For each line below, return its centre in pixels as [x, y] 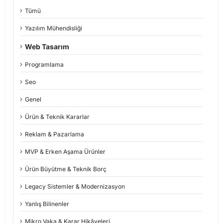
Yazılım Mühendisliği [54, 28]
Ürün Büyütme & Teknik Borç [66, 169]
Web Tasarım [47, 47]
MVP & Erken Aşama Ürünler [65, 152]
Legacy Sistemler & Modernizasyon [75, 187]
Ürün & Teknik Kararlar [57, 117]
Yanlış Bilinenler [47, 204]
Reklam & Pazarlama [55, 134]
